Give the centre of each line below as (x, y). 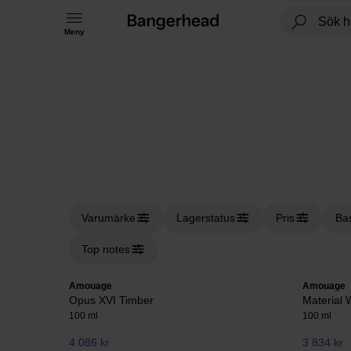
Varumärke (109, 218)
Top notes (106, 249)
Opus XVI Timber (111, 300)
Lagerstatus (206, 218)
